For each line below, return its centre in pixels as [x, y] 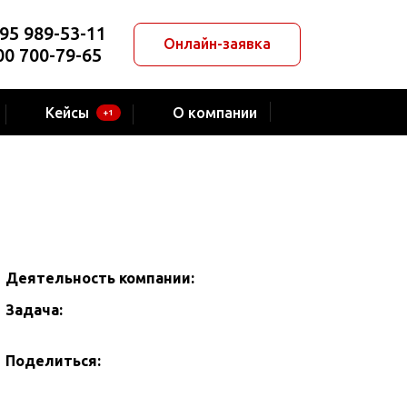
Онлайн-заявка [217, 44]
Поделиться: [53, 360]
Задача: [34, 309]
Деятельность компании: [100, 278]
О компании [215, 112]
